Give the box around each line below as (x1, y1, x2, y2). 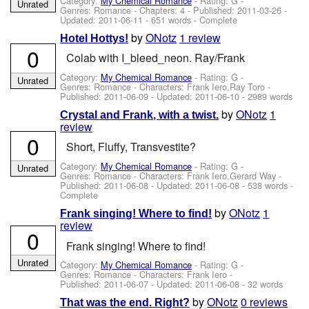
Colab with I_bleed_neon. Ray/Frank (66, 50, 245, 66)
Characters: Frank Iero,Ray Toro (139, 79, 266, 93)
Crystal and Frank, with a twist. (60, 109, 219, 121)
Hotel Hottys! (60, 32, 129, 44)
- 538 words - (239, 178, 294, 192)
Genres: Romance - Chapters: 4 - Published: (60, 3, 238, 17)
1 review (179, 29, 221, 46)
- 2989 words (239, 89, 293, 103)
